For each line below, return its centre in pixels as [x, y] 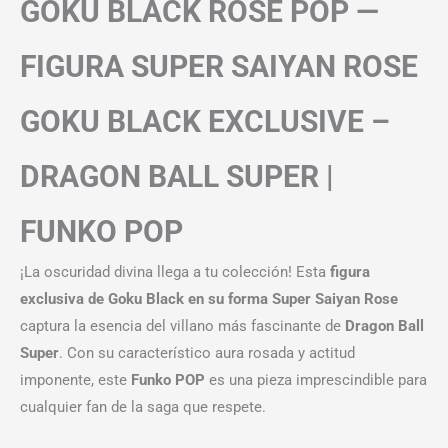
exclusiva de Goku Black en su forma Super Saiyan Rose [209, 299]
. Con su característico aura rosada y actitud [207, 353]
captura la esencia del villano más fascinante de [182, 326]
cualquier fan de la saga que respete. [143, 407]
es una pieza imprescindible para [316, 380]
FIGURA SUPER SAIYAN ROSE [219, 67]
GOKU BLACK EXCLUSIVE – [205, 122]
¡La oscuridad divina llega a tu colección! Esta [175, 272]
